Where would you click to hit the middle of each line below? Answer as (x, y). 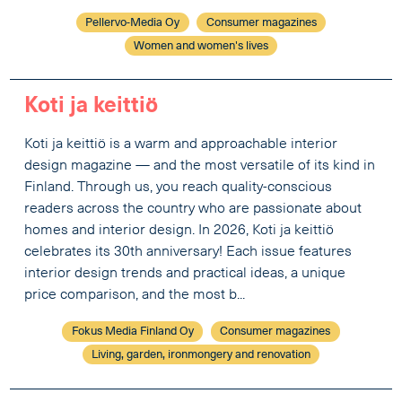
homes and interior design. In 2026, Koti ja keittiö (179, 231)
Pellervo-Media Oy (133, 22)
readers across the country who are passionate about (193, 210)
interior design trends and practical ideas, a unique (185, 274)
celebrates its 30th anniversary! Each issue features (188, 253)
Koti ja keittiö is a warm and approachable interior (181, 145)
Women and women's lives (201, 46)
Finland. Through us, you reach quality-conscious (179, 188)
